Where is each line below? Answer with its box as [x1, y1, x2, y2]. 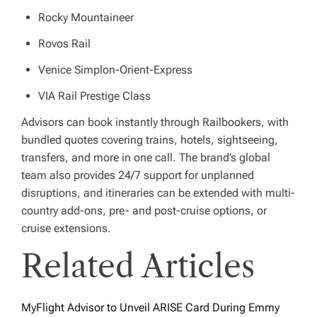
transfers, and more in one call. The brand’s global [21, 150, 270, 164]
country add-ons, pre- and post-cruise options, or [21, 203, 267, 217]
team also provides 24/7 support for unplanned [21, 168, 254, 182]
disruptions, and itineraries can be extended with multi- [21, 185, 295, 200]
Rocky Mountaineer [38, 10, 134, 24]
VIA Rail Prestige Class [38, 88, 151, 103]
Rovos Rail [38, 36, 91, 50]
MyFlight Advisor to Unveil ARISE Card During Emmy [21, 300, 279, 314]
